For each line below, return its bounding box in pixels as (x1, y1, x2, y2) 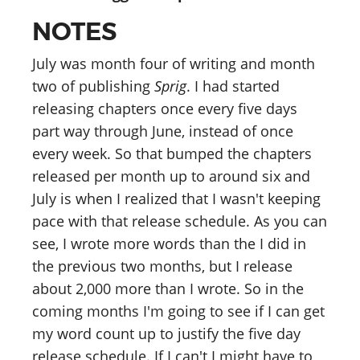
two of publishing (32, 76, 154, 96)
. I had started (186, 76, 280, 96)
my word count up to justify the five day (32, 323, 301, 343)
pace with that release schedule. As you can (32, 211, 327, 231)
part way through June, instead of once (32, 121, 293, 141)
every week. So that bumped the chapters (32, 143, 312, 163)
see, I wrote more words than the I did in (32, 233, 306, 253)
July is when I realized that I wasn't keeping (32, 188, 321, 208)
